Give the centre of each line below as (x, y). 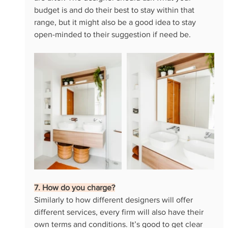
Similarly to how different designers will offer (114, 199)
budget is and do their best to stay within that (115, 10)
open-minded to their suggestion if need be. (112, 34)
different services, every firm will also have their (120, 212)
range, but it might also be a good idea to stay (116, 22)
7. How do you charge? (74, 187)
